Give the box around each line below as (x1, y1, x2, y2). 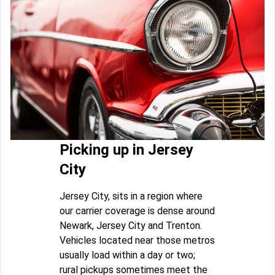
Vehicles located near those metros (60, 234, 215, 246)
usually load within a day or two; (60, 249, 195, 261)
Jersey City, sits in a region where (60, 190, 203, 202)
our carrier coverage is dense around (60, 204, 215, 217)
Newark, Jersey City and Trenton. (60, 219, 202, 231)
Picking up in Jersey (60, 141, 193, 158)
